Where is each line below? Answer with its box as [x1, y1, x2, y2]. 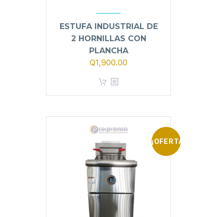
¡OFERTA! [152, 137, 186, 145]
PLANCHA [89, 46, 128, 55]
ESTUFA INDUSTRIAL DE [59, 21, 158, 31]
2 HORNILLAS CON [71, 33, 146, 43]
